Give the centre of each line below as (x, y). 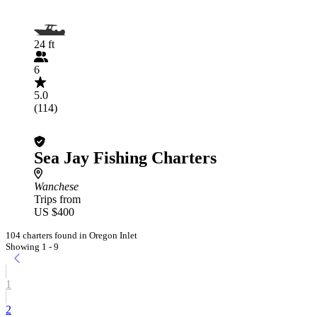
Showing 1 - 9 (32, 247)
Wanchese (56, 186)
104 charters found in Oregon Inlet (71, 235)
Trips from (57, 199)
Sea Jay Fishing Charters (125, 158)
